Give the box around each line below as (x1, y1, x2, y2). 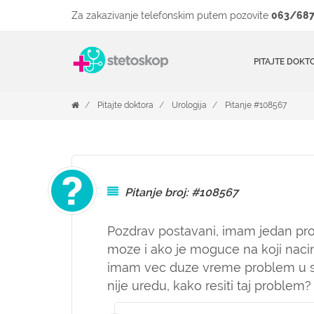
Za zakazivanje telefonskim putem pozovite (71, 10, 271, 21)
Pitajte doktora (97, 100, 153, 110)
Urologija (172, 100, 207, 110)
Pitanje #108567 (225, 100, 287, 110)
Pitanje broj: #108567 (125, 186, 238, 199)
